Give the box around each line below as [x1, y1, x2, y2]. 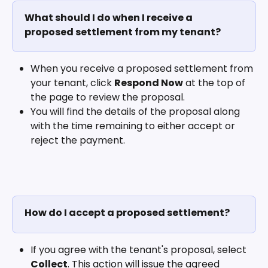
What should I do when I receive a [25, 11, 194, 25]
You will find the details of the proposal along [31, 105, 242, 118]
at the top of [183, 76, 248, 90]
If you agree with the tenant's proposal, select [31, 242, 249, 257]
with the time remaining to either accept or [31, 119, 237, 133]
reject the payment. [31, 133, 125, 147]
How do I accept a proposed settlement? [25, 206, 230, 220]
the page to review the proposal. [31, 90, 187, 104]
